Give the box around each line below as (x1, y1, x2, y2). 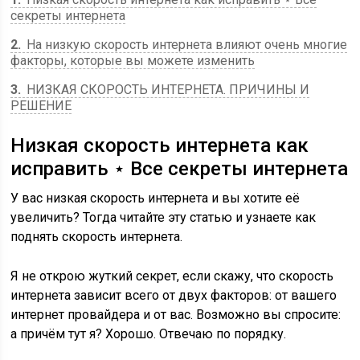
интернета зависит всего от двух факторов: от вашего (10, 288, 337, 303)
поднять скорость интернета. (10, 229, 183, 244)
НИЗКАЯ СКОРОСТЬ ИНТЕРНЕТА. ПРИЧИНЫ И (23, 82, 310, 97)
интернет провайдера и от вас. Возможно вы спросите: (10, 307, 342, 322)
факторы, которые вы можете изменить (10, 53, 256, 68)
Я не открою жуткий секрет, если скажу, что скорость (10, 268, 334, 284)
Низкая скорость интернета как (10, 134, 309, 157)
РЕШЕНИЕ (10, 98, 72, 113)
